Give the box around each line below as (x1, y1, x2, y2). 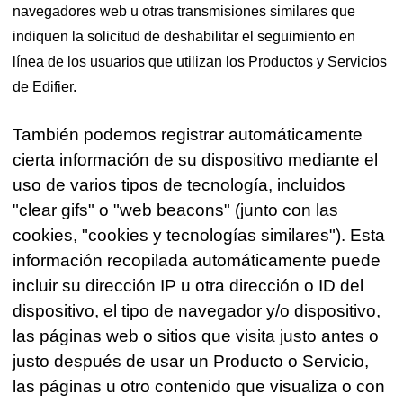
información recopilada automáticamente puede (13, 251, 381, 271)
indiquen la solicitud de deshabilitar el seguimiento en (13, 29, 356, 45)
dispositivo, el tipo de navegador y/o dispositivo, (13, 301, 381, 321)
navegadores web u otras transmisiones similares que (13, 4, 356, 20)
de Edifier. (13, 79, 77, 95)
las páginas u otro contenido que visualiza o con (13, 377, 386, 397)
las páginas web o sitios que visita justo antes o (13, 327, 380, 346)
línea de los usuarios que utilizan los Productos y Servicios (13, 54, 388, 70)
